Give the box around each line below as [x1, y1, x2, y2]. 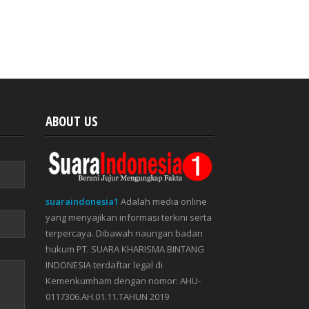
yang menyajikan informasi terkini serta [46, 211, 212, 224]
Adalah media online [119, 195, 207, 208]
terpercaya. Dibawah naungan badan [46, 227, 203, 240]
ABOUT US [46, 112, 98, 130]
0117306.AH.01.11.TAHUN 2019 [46, 290, 169, 303]
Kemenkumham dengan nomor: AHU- [46, 275, 201, 288]
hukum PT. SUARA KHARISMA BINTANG [46, 243, 204, 256]
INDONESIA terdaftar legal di [46, 259, 163, 272]
